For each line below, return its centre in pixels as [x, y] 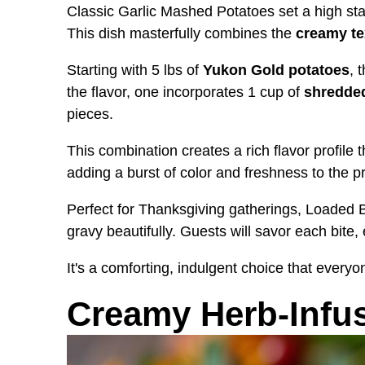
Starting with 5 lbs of [135, 70]
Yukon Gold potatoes [276, 70]
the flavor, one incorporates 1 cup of [185, 92]
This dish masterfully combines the [181, 33]
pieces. [90, 114]
